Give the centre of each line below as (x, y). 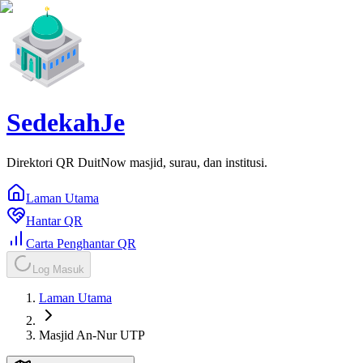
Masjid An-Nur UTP (92, 335)
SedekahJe (66, 123)
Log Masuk (58, 269)
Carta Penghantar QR (81, 243)
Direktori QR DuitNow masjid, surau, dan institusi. (137, 162)
